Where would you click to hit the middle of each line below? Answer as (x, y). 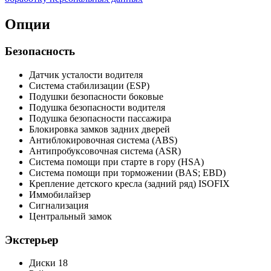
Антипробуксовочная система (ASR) (105, 151)
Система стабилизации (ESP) (89, 85)
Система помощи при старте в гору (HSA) (116, 162)
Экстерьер (32, 240)
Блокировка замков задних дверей (100, 129)
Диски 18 (48, 263)
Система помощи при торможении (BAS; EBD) (127, 172)
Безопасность (40, 51)
